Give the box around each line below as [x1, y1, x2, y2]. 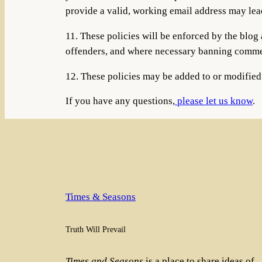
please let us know [175, 95, 253, 107]
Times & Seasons [65, 191, 136, 202]
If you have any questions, [65, 95, 175, 107]
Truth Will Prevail [65, 225, 126, 235]
